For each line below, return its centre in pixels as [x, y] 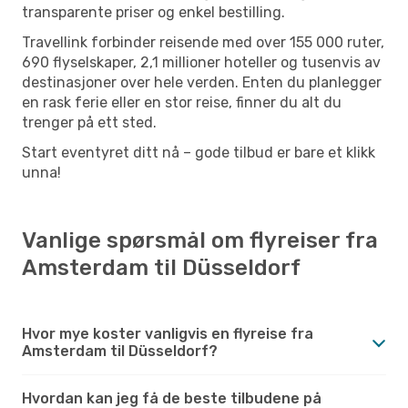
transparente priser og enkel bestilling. [153, 12]
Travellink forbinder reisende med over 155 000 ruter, [203, 42]
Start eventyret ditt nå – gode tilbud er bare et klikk [199, 152]
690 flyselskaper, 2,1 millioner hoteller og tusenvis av [201, 62]
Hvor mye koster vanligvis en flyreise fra [168, 333]
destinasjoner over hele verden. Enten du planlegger [202, 82]
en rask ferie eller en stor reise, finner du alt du [182, 102]
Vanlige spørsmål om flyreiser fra [200, 240]
